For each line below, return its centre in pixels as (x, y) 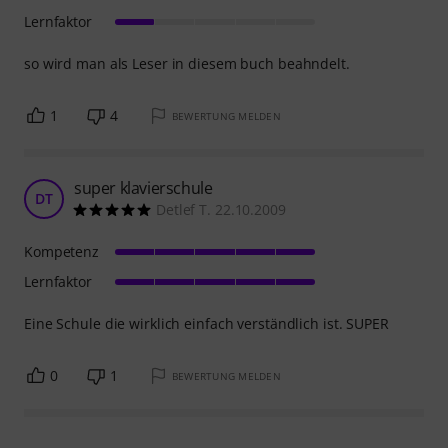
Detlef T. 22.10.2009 (221, 209)
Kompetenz (62, 251)
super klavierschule (143, 188)
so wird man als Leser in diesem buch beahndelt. (187, 63)
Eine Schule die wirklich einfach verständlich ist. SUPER (206, 323)
